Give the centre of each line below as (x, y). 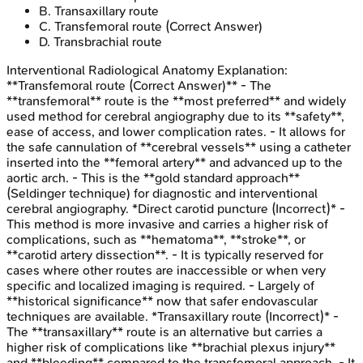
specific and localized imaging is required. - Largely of (160, 285)
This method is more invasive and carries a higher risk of (167, 224)
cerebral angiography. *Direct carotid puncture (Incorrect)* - (176, 208)
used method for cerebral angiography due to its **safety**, (175, 116)
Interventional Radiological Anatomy (110, 70)
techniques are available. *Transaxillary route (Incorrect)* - (173, 316)
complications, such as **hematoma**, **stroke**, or (156, 239)
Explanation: (251, 70)
